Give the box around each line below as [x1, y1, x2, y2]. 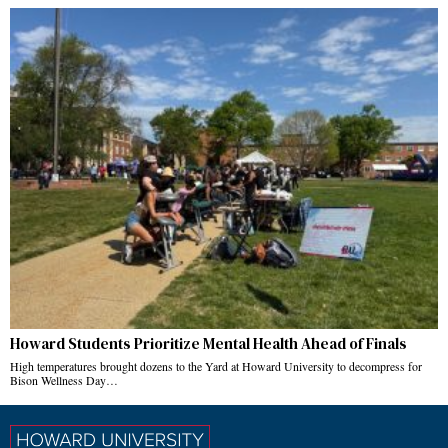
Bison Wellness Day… [10, 372, 118, 389]
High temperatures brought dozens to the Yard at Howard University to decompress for [10, 358, 422, 375]
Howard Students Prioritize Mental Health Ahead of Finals [10, 333, 410, 355]
